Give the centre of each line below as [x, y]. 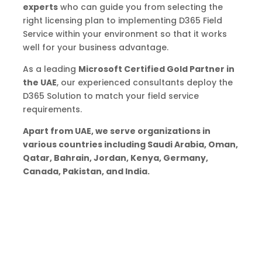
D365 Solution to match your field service [111, 96]
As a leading [50, 69]
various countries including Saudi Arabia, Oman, [130, 145]
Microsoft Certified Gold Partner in [156, 69]
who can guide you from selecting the [140, 7]
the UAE [39, 83]
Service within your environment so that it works [125, 34]
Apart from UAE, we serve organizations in [116, 131]
